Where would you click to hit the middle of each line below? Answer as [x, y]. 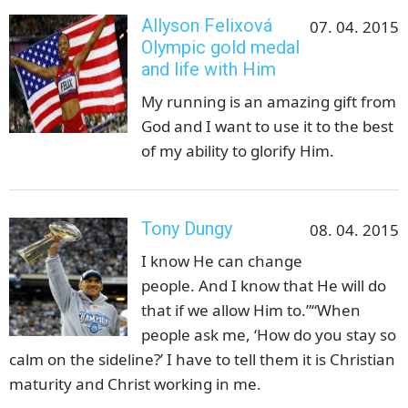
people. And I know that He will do [264, 285]
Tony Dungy [187, 228]
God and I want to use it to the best [267, 126]
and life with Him [209, 69]
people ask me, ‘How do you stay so [269, 334]
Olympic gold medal [220, 47]
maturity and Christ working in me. [135, 383]
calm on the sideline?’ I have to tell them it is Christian [202, 359]
